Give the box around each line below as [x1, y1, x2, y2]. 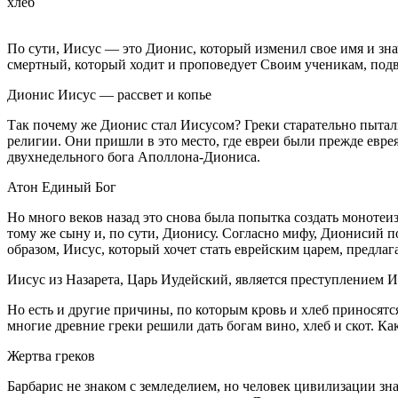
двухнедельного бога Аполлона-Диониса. [7, 148, 260, 164]
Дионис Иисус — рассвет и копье [7, 86, 211, 102]
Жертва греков [7, 347, 95, 363]
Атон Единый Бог [7, 179, 116, 195]
